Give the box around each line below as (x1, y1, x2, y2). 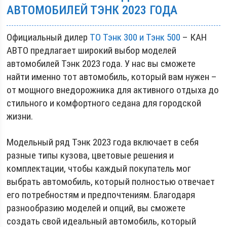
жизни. (7, 110, 33, 122)
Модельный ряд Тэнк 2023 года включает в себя (7, 136, 199, 148)
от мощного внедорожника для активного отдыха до (7, 84, 219, 96)
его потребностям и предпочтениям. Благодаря (7, 188, 196, 201)
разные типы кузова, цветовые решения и (7, 149, 174, 161)
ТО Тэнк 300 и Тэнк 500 (90, 31, 181, 43)
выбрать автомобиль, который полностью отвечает (7, 175, 215, 187)
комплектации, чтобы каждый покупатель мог (7, 162, 192, 174)
